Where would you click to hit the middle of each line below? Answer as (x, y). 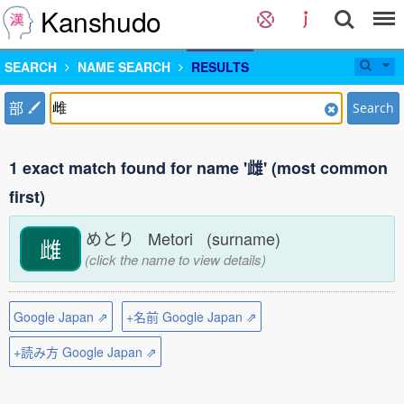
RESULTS (220, 67)
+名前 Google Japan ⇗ (192, 317)
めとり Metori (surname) (188, 238)
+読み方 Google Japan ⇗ (85, 352)
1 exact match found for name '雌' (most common (198, 168)
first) (27, 197)
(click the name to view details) (173, 259)
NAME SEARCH (124, 67)
